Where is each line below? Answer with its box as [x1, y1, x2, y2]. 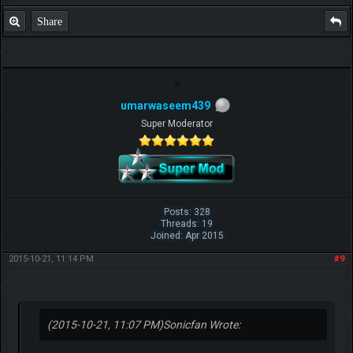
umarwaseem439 [121, 98, 210, 112]
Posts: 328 [163, 206, 210, 217]
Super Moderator [140, 117, 213, 129]
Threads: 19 [161, 217, 214, 229]
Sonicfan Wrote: [162, 318, 240, 331]
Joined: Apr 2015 [150, 229, 224, 241]
